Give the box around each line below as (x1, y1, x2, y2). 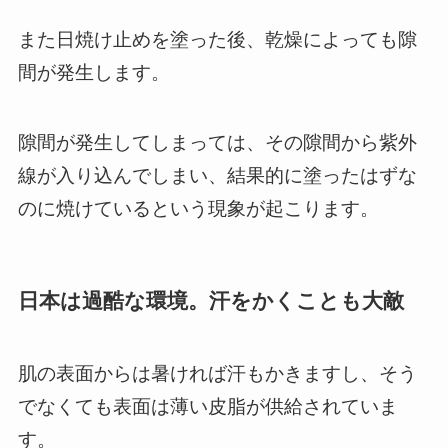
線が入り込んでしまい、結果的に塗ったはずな (17, 165, 417, 187)
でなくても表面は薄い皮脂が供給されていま (17, 395, 398, 417)
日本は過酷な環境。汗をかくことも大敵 (17, 289, 404, 313)
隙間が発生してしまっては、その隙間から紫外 (17, 132, 417, 154)
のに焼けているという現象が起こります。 (17, 198, 379, 220)
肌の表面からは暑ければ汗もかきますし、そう (17, 362, 417, 384)
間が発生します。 (17, 61, 170, 83)
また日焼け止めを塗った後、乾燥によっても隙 (17, 28, 417, 50)
